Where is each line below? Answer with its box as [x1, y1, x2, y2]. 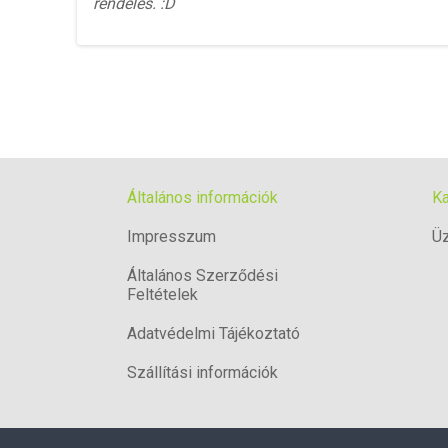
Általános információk [127, 188, 278, 207]
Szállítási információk [127, 363, 278, 382]
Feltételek [127, 285, 198, 304]
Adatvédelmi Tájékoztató [127, 324, 300, 343]
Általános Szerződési [127, 266, 278, 285]
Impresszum [127, 227, 216, 246]
